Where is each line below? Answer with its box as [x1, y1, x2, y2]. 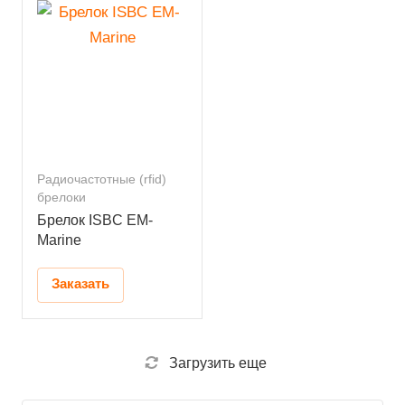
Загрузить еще [168, 355, 267, 372]
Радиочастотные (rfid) [37, 173, 166, 187]
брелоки [37, 191, 86, 205]
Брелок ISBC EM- [37, 212, 153, 229]
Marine [37, 232, 81, 249]
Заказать [52, 277, 109, 292]
